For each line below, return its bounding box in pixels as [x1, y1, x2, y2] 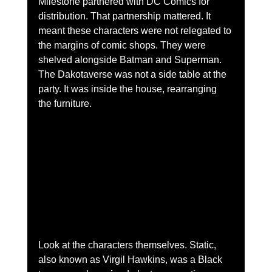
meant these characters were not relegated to [38, 25, 234, 36]
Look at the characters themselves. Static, [38, 240, 219, 251]
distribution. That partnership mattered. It [38, 10, 213, 21]
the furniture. [38, 98, 92, 109]
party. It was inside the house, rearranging [38, 83, 219, 94]
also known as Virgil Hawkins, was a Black [38, 254, 225, 265]
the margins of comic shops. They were [38, 39, 208, 50]
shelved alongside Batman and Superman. [38, 54, 224, 65]
